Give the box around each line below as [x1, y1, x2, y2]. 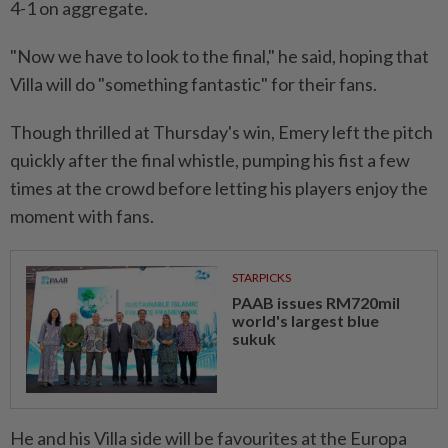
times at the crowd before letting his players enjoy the [10, 176, 428, 199]
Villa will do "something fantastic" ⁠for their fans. [10, 72, 377, 95]
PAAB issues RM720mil [231, 292, 400, 312]
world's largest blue [231, 310, 379, 330]
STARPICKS [231, 269, 291, 285]
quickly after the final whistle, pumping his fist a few [10, 148, 410, 171]
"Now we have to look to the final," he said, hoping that [10, 44, 429, 67]
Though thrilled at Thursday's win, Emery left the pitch [10, 120, 433, 143]
